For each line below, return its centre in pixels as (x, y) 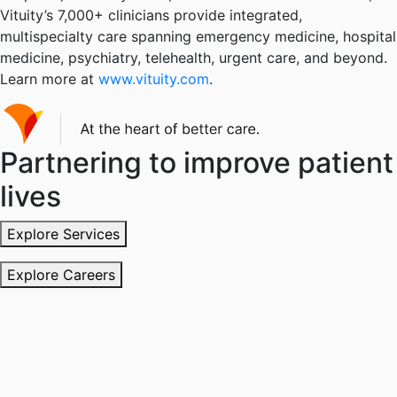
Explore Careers (61, 275)
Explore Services (63, 234)
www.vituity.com (154, 79)
